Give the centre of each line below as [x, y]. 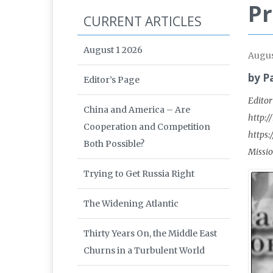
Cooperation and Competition [147, 127]
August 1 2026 [113, 50]
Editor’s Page [112, 80]
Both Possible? [114, 144]
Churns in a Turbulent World [144, 251]
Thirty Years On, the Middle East [150, 234]
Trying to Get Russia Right [139, 174]
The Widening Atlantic [131, 204]
